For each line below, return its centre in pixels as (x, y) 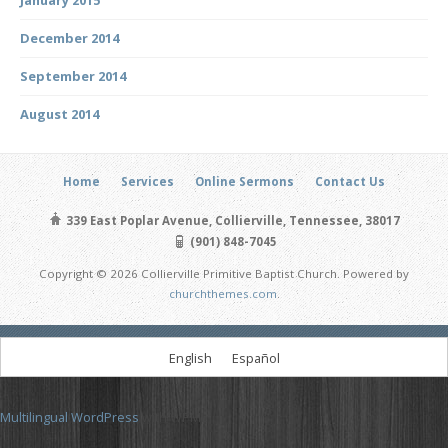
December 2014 (69, 37)
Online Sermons (244, 181)
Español (255, 357)
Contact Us (350, 181)
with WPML (173, 417)
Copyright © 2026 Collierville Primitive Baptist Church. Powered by (224, 273)
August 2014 (59, 113)
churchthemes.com (222, 293)
